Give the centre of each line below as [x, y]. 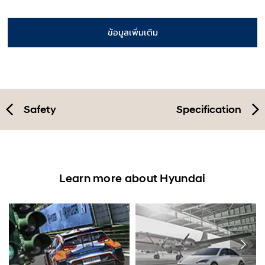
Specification [209, 110]
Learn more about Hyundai [132, 179]
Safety [40, 110]
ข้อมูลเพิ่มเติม [132, 32]
